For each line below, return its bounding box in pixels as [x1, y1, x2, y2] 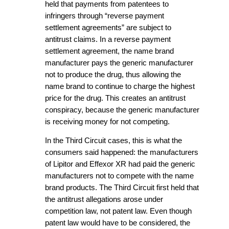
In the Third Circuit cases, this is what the [45, 136, 182, 145]
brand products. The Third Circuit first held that [45, 184, 199, 192]
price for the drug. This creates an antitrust [45, 94, 186, 102]
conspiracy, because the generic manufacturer [45, 105, 199, 114]
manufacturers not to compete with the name [45, 172, 194, 180]
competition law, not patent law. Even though [45, 207, 192, 216]
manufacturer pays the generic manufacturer [45, 58, 193, 67]
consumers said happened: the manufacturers [45, 148, 198, 157]
